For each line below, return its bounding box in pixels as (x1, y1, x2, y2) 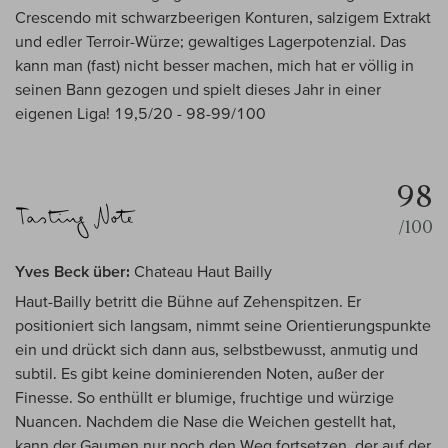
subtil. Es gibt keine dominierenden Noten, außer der (15, 364, 384, 383)
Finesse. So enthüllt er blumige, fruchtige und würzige (15, 388, 394, 407)
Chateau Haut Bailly (130, 262, 272, 281)
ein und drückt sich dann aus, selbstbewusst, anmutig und (15, 340, 418, 359)
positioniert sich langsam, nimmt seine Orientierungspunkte (15, 316, 431, 335)
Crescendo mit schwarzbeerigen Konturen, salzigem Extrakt (15, 8, 431, 27)
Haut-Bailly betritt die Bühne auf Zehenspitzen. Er (15, 292, 361, 311)
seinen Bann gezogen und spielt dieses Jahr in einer (15, 80, 381, 99)
